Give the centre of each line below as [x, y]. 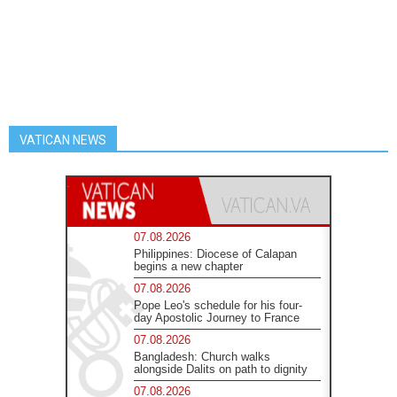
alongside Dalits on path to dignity [221, 370]
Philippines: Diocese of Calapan [216, 254]
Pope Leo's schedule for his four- [218, 306]
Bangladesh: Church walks [202, 357]
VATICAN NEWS [63, 140]
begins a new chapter [189, 267]
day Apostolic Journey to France [217, 318]
